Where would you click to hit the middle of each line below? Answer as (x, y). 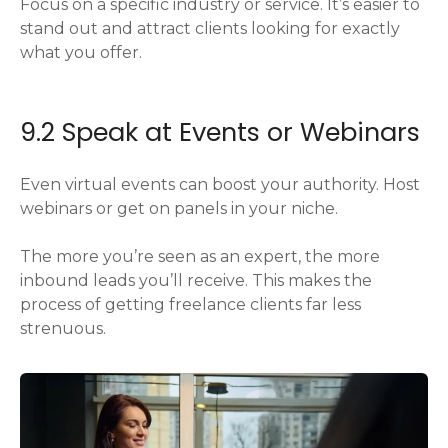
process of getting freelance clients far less (190, 305)
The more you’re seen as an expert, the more (200, 257)
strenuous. (63, 329)
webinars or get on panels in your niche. (179, 209)
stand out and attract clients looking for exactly (210, 28)
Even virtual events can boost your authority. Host (220, 185)
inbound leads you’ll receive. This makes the (196, 281)
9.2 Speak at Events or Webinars (220, 132)
